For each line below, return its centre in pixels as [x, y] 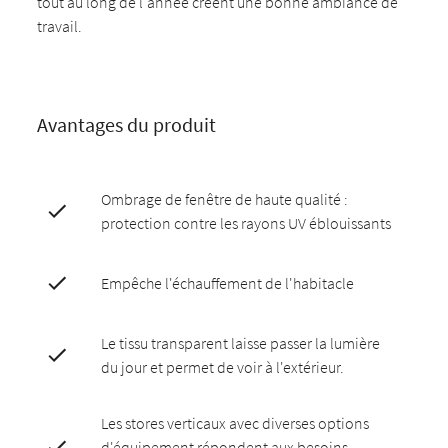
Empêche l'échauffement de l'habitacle [228, 283]
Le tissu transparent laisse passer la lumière [241, 343]
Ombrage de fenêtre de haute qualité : [225, 199]
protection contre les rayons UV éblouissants [246, 223]
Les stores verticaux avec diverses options [235, 423]
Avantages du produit [127, 124]
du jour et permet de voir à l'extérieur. [223, 367]
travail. [60, 26]
